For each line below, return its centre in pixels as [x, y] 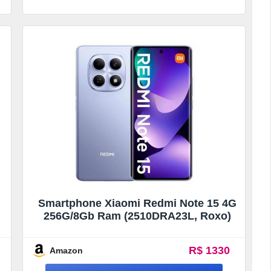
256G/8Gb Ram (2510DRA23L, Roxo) [137, 216]
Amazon [67, 250]
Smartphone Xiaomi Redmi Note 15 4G [137, 203]
